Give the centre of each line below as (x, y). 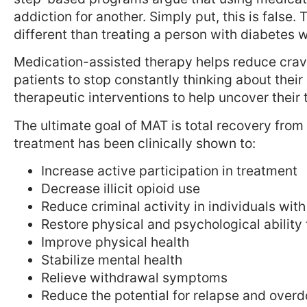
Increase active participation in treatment (169, 170)
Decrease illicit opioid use (121, 188)
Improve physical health (115, 242)
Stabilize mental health (112, 259)
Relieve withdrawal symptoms (134, 277)
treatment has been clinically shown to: (135, 143)
